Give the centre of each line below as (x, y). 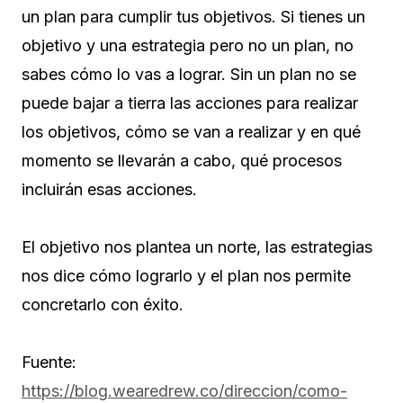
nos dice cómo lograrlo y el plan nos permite (186, 276)
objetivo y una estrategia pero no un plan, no (188, 46)
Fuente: (49, 363)
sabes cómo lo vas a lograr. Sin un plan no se (189, 75)
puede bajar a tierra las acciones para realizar (190, 103)
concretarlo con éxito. (103, 305)
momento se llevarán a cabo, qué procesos (182, 161)
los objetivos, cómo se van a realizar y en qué (191, 132)
